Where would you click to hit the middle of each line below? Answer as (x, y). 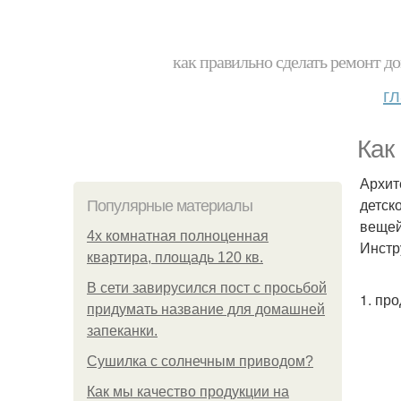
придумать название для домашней (206, 309)
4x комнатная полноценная (178, 236)
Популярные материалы (170, 206)
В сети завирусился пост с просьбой (207, 288)
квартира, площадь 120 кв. (175, 257)
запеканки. (122, 331)
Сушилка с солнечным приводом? (200, 361)
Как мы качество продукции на (188, 392)
